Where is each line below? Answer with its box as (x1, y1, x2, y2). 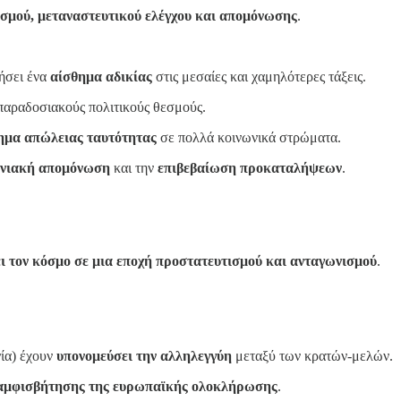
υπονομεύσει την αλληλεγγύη (56, 347, 232, 363)
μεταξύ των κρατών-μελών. (232, 347, 393, 363)
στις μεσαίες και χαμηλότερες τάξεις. (152, 68, 366, 84)
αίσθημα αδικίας (50, 68, 152, 84)
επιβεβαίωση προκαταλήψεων (158, 159, 342, 175)
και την (110, 159, 158, 175)
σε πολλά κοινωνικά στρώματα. (157, 129, 341, 145)
